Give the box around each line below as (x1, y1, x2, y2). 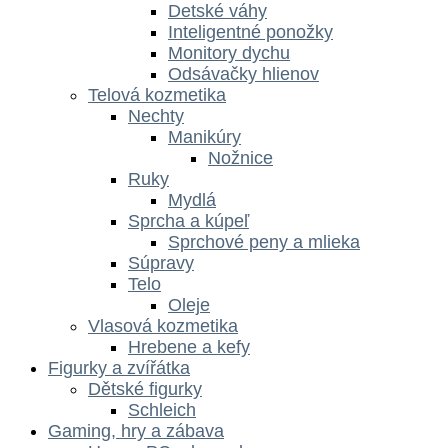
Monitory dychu (168, 42, 290, 63)
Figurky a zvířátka (48, 357, 190, 378)
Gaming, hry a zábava (48, 420, 224, 441)
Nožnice (208, 147, 273, 168)
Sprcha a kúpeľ (128, 210, 249, 231)
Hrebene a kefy (128, 336, 250, 357)
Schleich (128, 399, 196, 420)
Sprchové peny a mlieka (168, 231, 360, 252)
